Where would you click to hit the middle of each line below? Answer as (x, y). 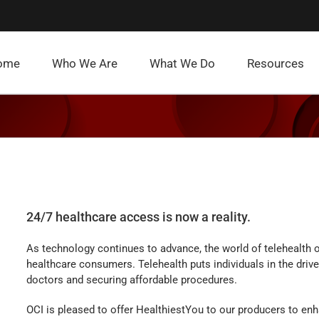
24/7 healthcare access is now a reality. (138, 217)
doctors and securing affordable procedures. (131, 279)
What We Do (182, 63)
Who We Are (85, 63)
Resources (276, 63)
